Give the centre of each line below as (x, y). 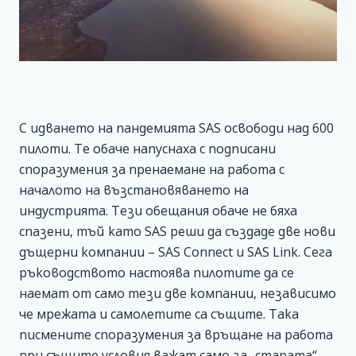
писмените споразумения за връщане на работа (176, 335)
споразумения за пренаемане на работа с (152, 169)
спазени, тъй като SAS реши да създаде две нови (177, 231)
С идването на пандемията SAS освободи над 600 (176, 128)
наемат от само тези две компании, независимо (178, 293)
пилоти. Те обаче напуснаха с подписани (147, 149)
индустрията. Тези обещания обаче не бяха (158, 211)
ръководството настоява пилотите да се (157, 273)
